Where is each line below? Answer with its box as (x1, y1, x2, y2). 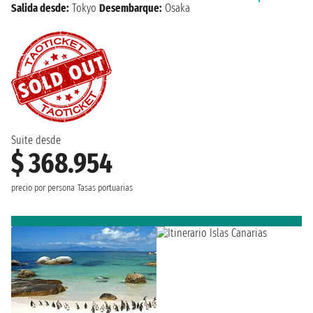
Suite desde (11, 133, 61, 147)
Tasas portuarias (78, 182, 133, 194)
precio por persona (11, 182, 75, 194)
